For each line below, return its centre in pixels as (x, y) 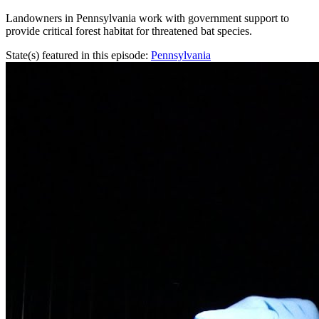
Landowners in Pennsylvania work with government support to (147, 18)
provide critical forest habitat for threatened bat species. (129, 31)
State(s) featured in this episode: (78, 55)
